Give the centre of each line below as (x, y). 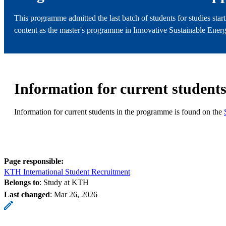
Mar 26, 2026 (76, 194)
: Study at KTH (64, 182)
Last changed (27, 194)
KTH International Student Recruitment (67, 172)
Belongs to (22, 182)
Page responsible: (34, 161)
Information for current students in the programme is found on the (119, 111)
